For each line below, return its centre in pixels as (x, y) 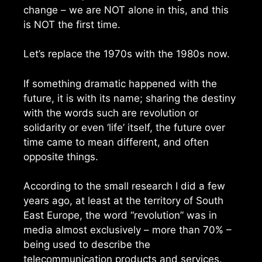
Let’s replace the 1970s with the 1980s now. (127, 54)
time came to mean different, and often (116, 142)
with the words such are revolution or (111, 113)
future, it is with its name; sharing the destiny (130, 98)
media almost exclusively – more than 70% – (127, 230)
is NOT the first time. (72, 24)
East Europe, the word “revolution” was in (120, 216)
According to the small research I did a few (124, 186)
